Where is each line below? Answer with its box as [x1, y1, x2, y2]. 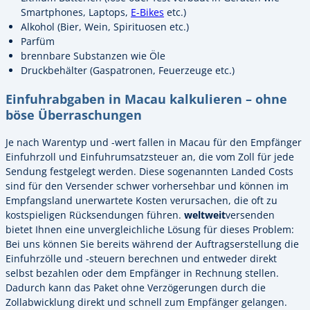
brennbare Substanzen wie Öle [21, 49, 165, 63]
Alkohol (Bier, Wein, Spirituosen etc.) [21, 20, 189, 34]
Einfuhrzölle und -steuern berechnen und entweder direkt [6, 252, 277, 266]
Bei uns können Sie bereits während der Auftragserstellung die [6, 237, 299, 251]
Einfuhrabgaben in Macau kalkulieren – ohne [6, 89, 287, 107]
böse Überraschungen [6, 105, 142, 123]
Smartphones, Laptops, [21, 6, 131, 19]
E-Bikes [131, 6, 164, 19]
